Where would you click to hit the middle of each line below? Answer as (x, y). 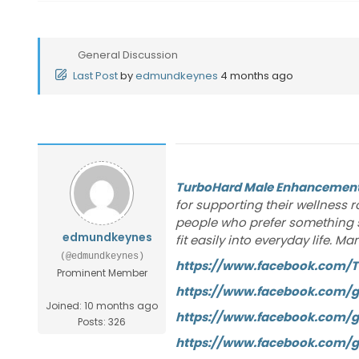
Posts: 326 (102, 322)
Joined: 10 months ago (102, 306)
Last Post (95, 76)
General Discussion (128, 55)
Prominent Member (102, 273)
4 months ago (257, 76)
